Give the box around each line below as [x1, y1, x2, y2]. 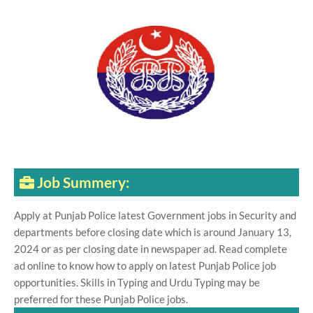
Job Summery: [34, 173, 133, 191]
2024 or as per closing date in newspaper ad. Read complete [14, 242, 287, 256]
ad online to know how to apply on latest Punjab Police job [14, 259, 276, 272]
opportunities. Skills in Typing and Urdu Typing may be [14, 276, 260, 289]
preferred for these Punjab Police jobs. [14, 293, 188, 306]
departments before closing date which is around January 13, [14, 226, 291, 239]
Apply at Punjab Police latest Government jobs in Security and [14, 209, 296, 222]
